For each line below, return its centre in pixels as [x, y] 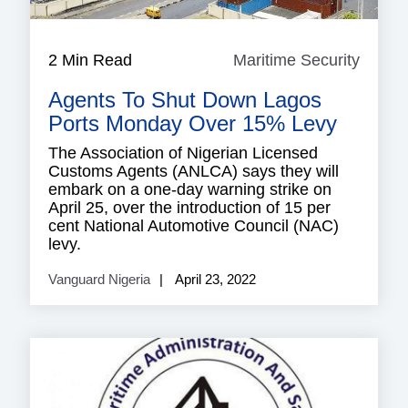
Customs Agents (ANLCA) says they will [194, 171]
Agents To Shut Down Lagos [185, 99]
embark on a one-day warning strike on [190, 189]
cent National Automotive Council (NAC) [194, 225]
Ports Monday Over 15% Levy [193, 123]
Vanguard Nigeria [99, 279]
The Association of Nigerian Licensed [183, 153]
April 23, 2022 [214, 279]
